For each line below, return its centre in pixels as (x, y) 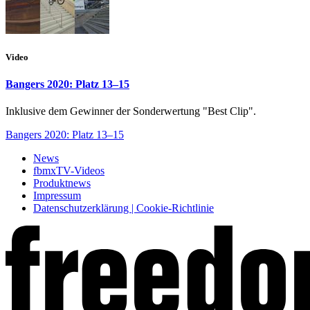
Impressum (57, 196)
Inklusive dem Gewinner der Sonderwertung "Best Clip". (131, 111)
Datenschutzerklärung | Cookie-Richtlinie (124, 208)
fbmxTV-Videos (69, 171)
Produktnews (62, 183)
